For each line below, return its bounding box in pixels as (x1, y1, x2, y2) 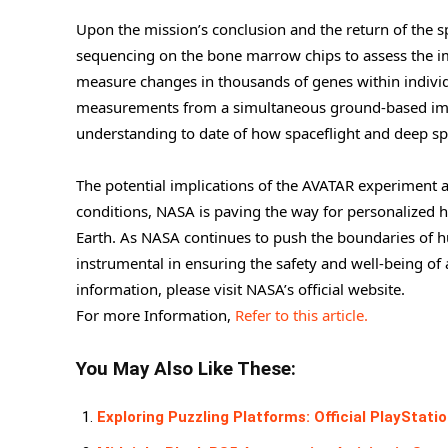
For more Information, (76, 305, 235, 326)
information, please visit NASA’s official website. (76, 279, 405, 300)
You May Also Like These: (76, 358, 296, 381)
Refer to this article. (235, 305, 368, 326)
